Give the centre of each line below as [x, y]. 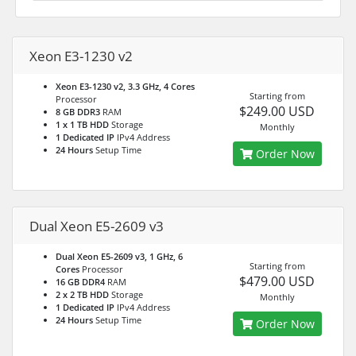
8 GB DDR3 [78, 112]
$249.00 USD [277, 111]
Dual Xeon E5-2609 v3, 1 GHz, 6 [119, 256]
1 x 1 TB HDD [82, 124]
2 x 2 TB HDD [82, 294]
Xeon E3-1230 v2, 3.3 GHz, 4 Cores [125, 86]
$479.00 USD [277, 281]
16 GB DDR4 [80, 282]
